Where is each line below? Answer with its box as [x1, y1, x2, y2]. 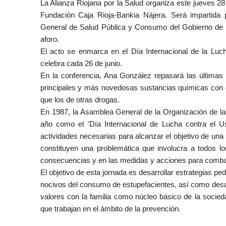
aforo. [40, 34, 59, 43]
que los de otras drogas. [40, 95, 120, 104]
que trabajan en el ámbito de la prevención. [40, 204, 181, 213]
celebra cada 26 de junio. [40, 59, 122, 68]
